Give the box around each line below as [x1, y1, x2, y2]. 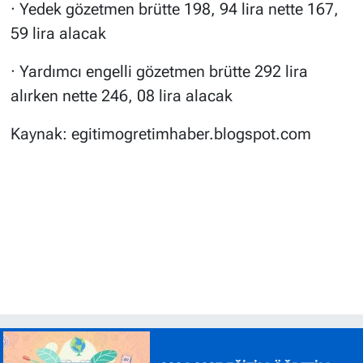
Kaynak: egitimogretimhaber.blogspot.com [10, 124, 311, 144]
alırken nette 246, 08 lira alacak [10, 86, 233, 106]
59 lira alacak [10, 23, 106, 44]
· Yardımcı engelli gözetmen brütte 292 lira [10, 62, 308, 82]
